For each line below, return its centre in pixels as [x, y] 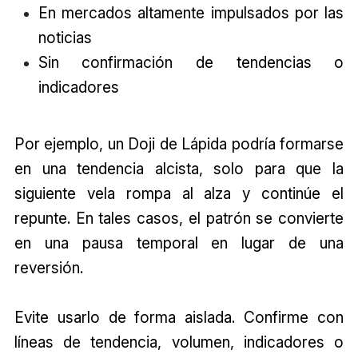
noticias [65, 37]
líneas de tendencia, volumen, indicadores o [179, 342]
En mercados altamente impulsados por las [191, 12]
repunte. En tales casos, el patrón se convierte [179, 218]
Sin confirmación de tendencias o [191, 62]
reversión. [48, 267]
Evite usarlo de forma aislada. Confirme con [179, 317]
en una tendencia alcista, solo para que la [179, 168]
